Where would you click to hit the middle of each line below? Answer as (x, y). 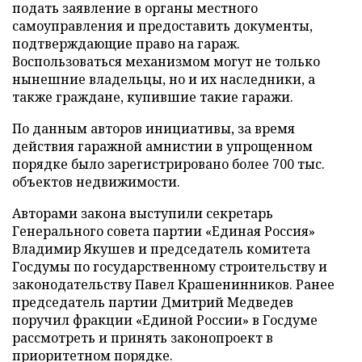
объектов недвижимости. (96, 181)
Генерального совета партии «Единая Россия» (164, 231)
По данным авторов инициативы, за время (154, 128)
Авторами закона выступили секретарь (143, 213)
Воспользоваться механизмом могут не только (166, 61)
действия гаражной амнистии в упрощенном (162, 146)
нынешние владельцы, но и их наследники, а (164, 79)
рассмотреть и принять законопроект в (143, 337)
